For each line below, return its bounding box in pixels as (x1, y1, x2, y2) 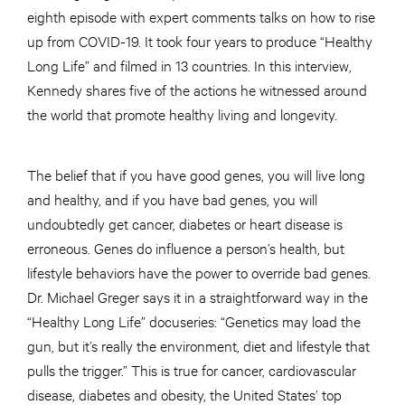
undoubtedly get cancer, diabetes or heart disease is (27, 212, 343, 232)
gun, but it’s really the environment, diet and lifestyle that (27, 334, 370, 354)
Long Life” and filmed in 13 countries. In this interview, (27, 54, 352, 74)
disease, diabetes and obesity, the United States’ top (27, 383, 342, 403)
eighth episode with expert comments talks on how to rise (27, 5, 375, 25)
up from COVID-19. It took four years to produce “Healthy (27, 30, 372, 50)
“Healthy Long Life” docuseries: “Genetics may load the (27, 310, 361, 330)
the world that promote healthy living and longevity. (27, 103, 341, 123)
